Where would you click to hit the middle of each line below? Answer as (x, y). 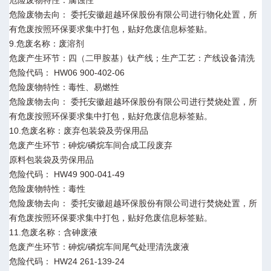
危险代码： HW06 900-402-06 (67, 72)
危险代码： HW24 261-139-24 (67, 261)
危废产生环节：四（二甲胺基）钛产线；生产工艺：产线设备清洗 (132, 58)
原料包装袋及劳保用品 (51, 159)
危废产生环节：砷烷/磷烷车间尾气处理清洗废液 (99, 247)
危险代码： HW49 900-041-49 (67, 174)
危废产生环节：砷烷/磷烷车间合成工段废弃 (91, 145)
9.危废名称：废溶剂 (47, 43)
